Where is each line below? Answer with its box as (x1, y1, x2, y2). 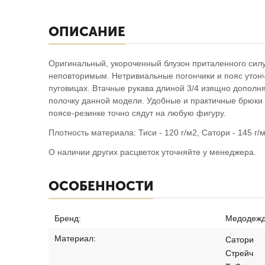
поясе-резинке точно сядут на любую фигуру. (49, 108, 226, 118)
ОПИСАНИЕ (49, 24, 125, 40)
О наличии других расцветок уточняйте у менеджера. (49, 147, 256, 157)
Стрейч (225, 248, 253, 258)
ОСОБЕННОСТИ (49, 178, 154, 195)
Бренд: (54, 214, 81, 224)
